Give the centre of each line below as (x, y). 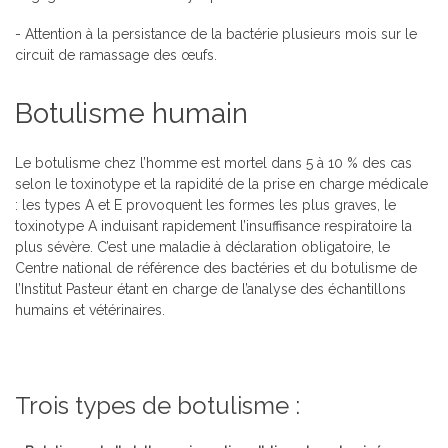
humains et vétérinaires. (90, 309)
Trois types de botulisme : (157, 405)
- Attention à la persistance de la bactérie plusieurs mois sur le (216, 33)
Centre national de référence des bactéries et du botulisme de (216, 267)
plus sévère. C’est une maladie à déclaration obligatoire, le (202, 246)
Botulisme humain (131, 113)
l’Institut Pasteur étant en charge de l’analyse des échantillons (210, 288)
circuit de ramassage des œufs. (116, 54)
